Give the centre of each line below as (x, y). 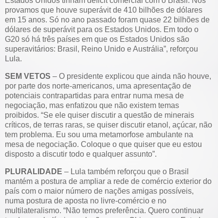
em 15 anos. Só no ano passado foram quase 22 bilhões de (107, 20)
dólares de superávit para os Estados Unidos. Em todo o (102, 29)
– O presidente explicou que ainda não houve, (131, 76)
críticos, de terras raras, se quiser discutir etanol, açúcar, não (109, 125)
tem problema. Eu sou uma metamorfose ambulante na (99, 134)
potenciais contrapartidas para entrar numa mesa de (94, 95)
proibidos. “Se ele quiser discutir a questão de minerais (100, 115)
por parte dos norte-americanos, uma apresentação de (98, 86)
